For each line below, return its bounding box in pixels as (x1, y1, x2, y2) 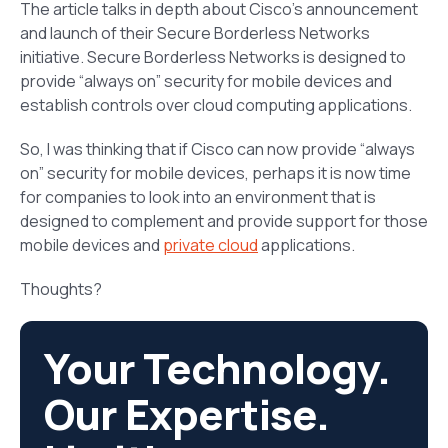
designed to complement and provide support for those (20, 209, 428, 232)
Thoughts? (20, 277, 102, 300)
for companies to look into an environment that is (20, 185, 376, 208)
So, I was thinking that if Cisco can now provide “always (20, 137, 415, 160)
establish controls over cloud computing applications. (20, 93, 412, 116)
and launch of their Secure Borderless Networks (20, 21, 370, 44)
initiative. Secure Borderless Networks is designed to (20, 45, 406, 68)
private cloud (163, 233, 258, 256)
